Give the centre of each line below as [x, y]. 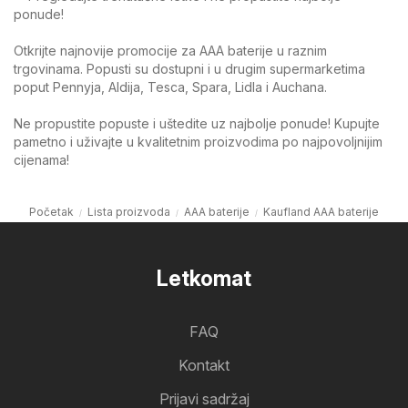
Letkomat [204, 278]
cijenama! [41, 159]
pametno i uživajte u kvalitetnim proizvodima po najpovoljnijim [198, 141]
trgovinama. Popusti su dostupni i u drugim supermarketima [189, 68]
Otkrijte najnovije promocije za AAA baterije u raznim [170, 50]
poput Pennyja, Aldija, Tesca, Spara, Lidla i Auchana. [170, 87]
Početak [51, 211]
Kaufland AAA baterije [321, 211]
